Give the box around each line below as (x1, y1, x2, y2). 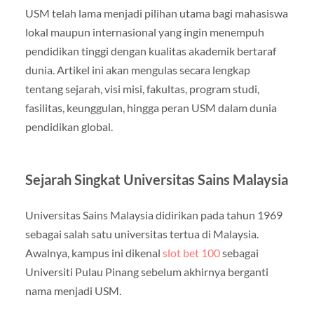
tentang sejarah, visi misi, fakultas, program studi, (25, 82, 259, 95)
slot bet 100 (162, 246, 220, 259)
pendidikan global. (25, 120, 113, 133)
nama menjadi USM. (25, 284, 121, 297)
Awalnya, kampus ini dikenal (25, 246, 163, 259)
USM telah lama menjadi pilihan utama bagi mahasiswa (25, 6, 288, 20)
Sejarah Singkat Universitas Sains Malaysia (25, 171, 288, 188)
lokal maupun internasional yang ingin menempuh (25, 25, 264, 39)
